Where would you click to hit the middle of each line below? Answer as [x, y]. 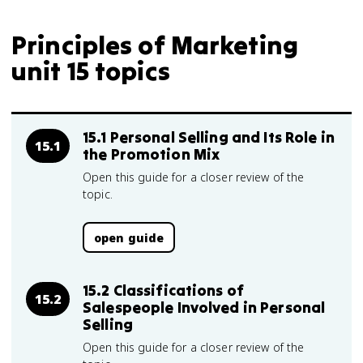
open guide [129, 237]
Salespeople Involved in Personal [204, 307]
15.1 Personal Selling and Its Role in [209, 137]
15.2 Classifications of [164, 290]
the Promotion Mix [152, 154]
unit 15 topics [91, 71]
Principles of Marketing [155, 45]
